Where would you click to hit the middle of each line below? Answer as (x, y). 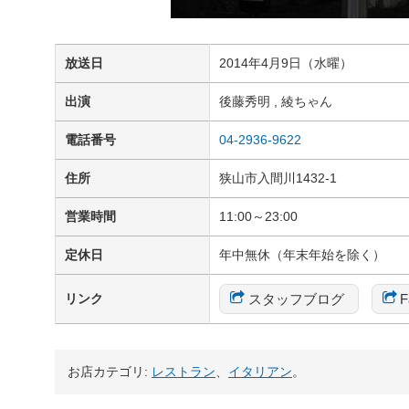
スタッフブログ (296, 299)
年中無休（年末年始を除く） (302, 255)
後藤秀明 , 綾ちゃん (276, 102)
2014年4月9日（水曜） (286, 63)
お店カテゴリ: (110, 372)
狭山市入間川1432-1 (278, 178)
